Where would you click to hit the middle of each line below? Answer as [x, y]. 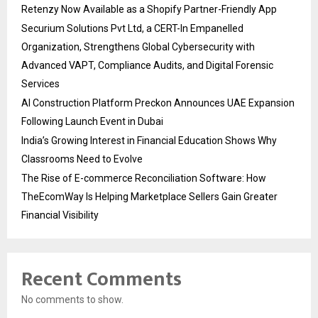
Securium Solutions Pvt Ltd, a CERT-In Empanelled [132, 28]
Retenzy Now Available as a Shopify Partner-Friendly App [149, 9]
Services [40, 83]
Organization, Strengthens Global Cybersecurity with [138, 46]
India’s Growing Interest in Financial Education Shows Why [149, 140]
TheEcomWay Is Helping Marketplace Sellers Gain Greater [149, 196]
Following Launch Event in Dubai [92, 121]
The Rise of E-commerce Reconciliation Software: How [144, 178]
